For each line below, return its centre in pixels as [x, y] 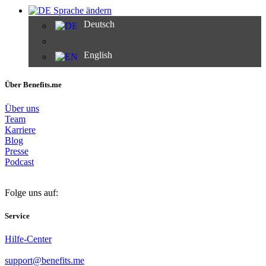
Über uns [22, 108]
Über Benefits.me [33, 85]
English [98, 55]
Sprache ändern [81, 11]
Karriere [20, 129]
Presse [17, 151]
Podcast [19, 161]
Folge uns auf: [31, 192]
